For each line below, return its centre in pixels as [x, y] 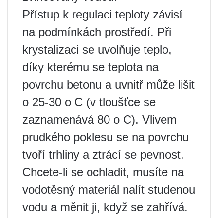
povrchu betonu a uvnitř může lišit [109, 84]
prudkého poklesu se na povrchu [106, 137]
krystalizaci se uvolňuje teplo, [97, 49]
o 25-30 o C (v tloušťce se [89, 102]
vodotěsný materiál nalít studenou [109, 189]
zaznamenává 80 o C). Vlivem [100, 119]
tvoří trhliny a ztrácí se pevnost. [103, 154]
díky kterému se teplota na [91, 67]
